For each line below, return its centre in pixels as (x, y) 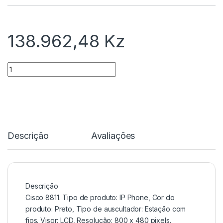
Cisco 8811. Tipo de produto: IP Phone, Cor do (100, 198)
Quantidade (28, 66)
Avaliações (113, 136)
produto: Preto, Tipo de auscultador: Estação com (106, 209)
